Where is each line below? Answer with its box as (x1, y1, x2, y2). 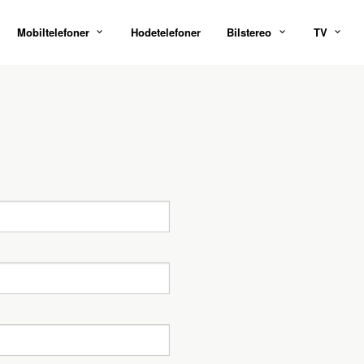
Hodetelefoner (131, 24, 201, 40)
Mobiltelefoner (16, 24, 89, 40)
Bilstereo (227, 24, 272, 40)
